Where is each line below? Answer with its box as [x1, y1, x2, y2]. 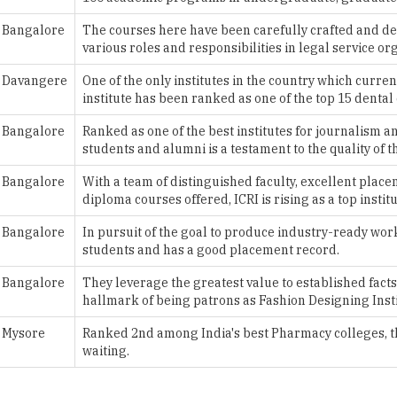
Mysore [2, 272, 45, 288]
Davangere [2, 19, 67, 35]
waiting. [82, 290, 129, 306]
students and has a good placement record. [82, 189, 339, 205]
